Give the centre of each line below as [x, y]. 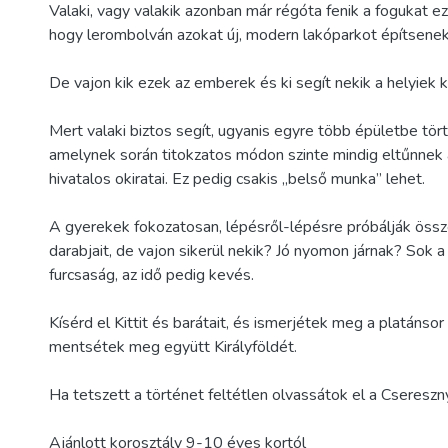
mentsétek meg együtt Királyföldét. [173, 347]
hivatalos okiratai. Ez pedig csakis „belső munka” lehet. [237, 179]
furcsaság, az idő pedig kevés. [151, 275]
